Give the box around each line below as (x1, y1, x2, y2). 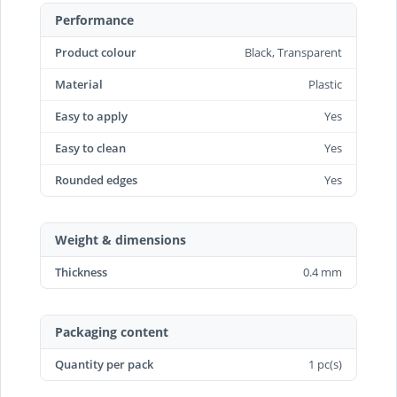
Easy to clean (55, 140, 126, 156)
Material (55, 76, 103, 92)
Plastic (308, 76, 342, 92)
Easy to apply (55, 108, 128, 124)
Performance (55, 12, 134, 28)
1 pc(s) (308, 356, 342, 372)
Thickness (55, 264, 107, 280)
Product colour (55, 44, 136, 60)
